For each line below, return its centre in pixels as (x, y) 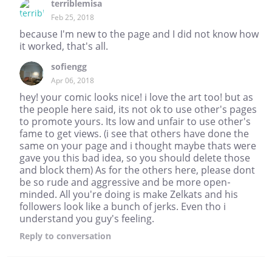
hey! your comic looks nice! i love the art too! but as (136, 97)
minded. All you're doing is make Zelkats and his (129, 194)
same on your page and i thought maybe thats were (138, 145)
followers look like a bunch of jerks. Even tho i (123, 206)
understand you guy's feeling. (87, 218)
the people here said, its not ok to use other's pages (138, 109)
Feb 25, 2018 (73, 17)
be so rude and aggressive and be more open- (125, 182)
